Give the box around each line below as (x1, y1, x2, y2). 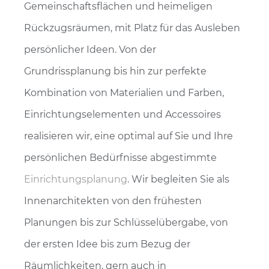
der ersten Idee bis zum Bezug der (24, 238, 190, 250)
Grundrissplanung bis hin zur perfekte (24, 65, 207, 77)
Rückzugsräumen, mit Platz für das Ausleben (24, 22, 240, 34)
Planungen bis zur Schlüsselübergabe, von (24, 217, 228, 229)
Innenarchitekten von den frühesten (24, 195, 202, 207)
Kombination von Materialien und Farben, (24, 87, 224, 99)
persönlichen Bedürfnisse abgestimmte (24, 152, 217, 164)
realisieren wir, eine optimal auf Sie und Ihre (24, 130, 233, 142)
